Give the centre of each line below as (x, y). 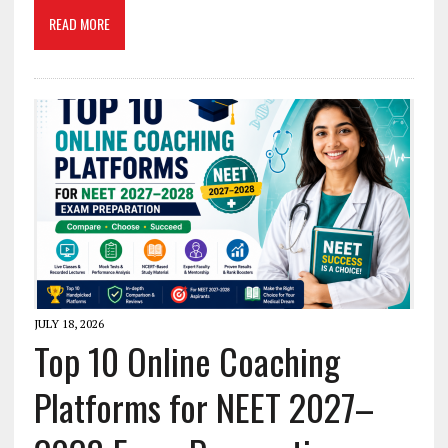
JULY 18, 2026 (68, 324)
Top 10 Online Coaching (186, 361)
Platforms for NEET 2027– (203, 407)
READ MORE (79, 24)
